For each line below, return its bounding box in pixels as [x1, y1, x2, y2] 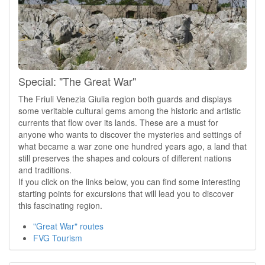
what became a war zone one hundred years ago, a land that [18, 140, 247, 152]
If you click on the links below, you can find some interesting [18, 175, 241, 188]
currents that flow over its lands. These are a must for [18, 116, 218, 128]
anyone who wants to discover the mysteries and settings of [18, 128, 241, 140]
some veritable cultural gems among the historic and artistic [18, 104, 241, 117]
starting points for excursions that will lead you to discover [18, 187, 234, 199]
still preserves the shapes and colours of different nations [18, 151, 231, 164]
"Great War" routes [33, 219, 104, 232]
